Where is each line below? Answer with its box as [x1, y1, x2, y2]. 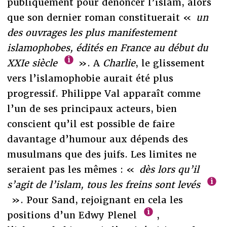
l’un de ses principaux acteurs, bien [7, 102, 177, 115]
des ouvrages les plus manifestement [7, 26, 176, 39]
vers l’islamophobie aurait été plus [7, 72, 173, 84]
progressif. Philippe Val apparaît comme [7, 87, 201, 99]
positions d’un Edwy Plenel [7, 209, 140, 221]
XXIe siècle [7, 57, 57, 69]
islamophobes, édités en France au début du [7, 42, 208, 54]
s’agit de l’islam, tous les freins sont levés [7, 178, 200, 191]
